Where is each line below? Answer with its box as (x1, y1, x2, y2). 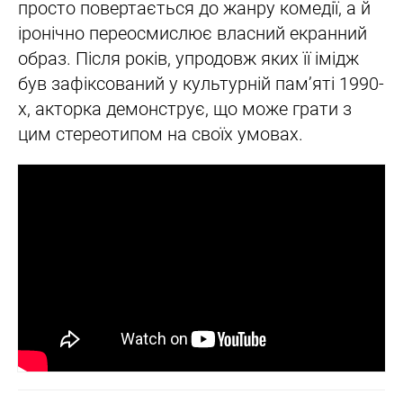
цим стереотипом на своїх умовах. (18, 123, 303, 146)
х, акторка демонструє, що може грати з (18, 98, 352, 121)
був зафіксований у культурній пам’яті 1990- (18, 73, 384, 95)
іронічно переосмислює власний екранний (18, 22, 367, 45)
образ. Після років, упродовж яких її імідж (18, 48, 359, 70)
